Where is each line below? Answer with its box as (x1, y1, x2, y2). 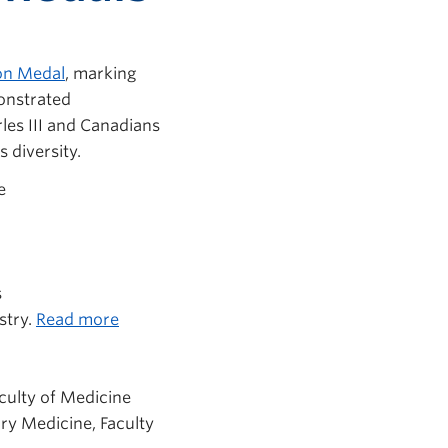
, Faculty (92, 414, 154, 433)
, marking (65, 64, 136, 83)
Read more (36, 310, 119, 329)
